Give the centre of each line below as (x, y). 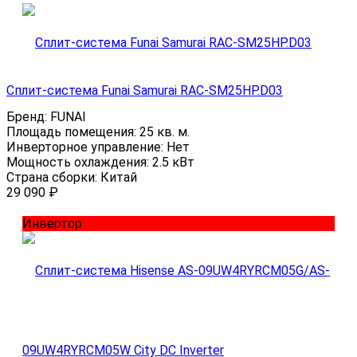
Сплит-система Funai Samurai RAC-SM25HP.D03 (145, 90)
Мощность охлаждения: (79, 162)
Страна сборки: (53, 177)
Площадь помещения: (73, 131)
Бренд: (28, 116)
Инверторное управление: (86, 147)
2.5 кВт (173, 162)
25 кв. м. (165, 131)
